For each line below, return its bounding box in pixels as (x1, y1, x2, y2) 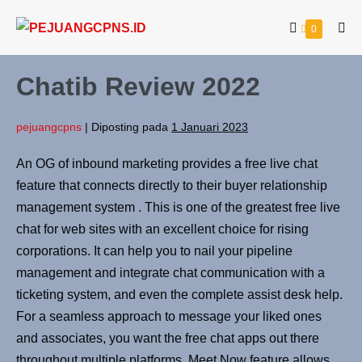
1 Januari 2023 (171, 120, 248, 134)
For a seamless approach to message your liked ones (16, 309, 322, 324)
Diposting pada (91, 120, 168, 134)
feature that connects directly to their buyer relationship (16, 179, 327, 193)
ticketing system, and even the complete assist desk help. (16, 288, 343, 302)
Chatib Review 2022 (16, 72, 260, 102)
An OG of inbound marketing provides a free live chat (16, 157, 318, 171)
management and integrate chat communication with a (16, 266, 325, 280)
